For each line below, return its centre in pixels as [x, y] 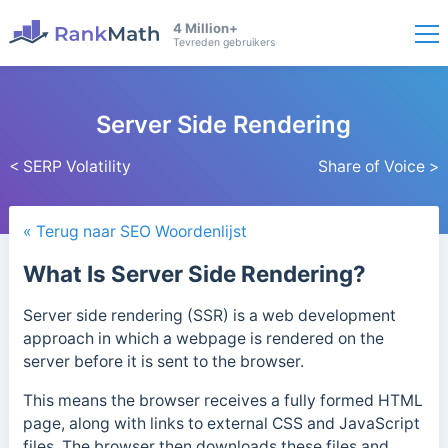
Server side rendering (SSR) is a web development [209, 316]
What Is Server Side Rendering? [194, 274]
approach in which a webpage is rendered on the [203, 339]
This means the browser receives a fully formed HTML [222, 400]
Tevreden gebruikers [223, 43]
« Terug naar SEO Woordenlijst [134, 232]
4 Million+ [205, 28]
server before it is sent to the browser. [165, 362]
